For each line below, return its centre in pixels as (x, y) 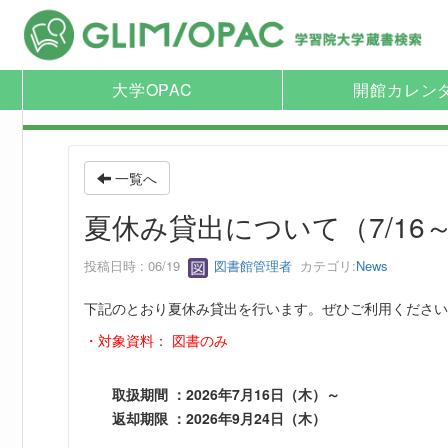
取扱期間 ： (149, 393)
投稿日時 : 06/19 (136, 265)
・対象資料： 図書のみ (156, 339)
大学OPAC (152, 89)
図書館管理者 (251, 265)
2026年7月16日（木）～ (263, 393)
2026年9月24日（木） (256, 417)
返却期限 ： (149, 417)
